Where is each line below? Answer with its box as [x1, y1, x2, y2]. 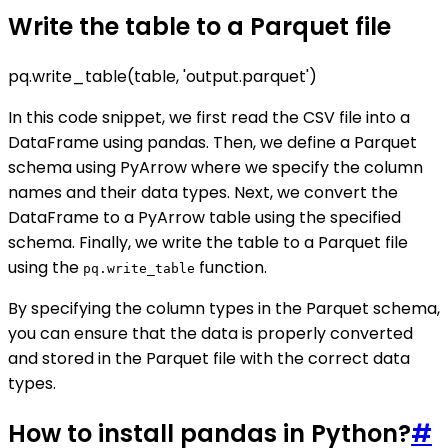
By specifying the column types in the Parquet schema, [8, 296, 440, 320]
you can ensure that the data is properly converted [8, 321, 413, 345]
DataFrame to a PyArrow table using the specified [8, 205, 401, 229]
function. [195, 255, 267, 279]
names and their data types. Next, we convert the [8, 180, 398, 204]
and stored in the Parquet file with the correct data [8, 346, 410, 370]
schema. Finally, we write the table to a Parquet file [8, 230, 408, 254]
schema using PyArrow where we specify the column [8, 155, 423, 179]
